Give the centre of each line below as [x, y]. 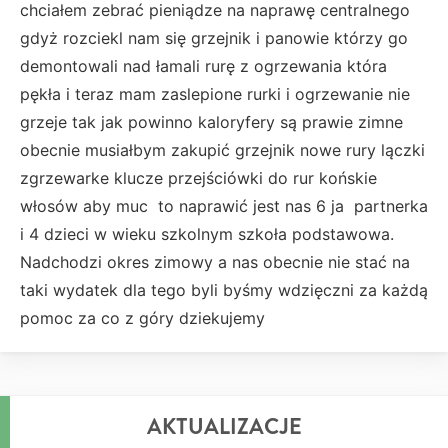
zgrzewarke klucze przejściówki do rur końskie [198, 178]
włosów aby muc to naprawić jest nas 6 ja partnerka [224, 206]
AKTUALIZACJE [224, 426]
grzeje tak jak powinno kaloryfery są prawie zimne [211, 122]
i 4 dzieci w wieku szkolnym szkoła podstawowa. [207, 234]
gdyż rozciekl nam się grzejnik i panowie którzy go [214, 38]
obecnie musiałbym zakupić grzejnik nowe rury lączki [222, 150]
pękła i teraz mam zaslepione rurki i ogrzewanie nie [215, 94]
